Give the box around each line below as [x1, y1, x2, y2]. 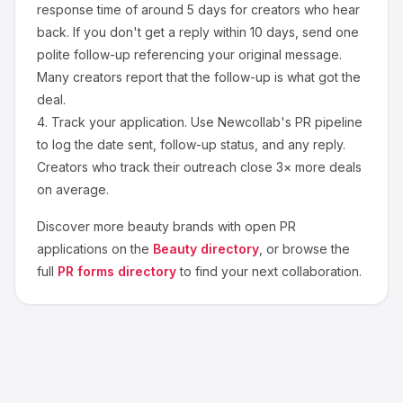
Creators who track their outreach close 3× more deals [37, 159, 362, 175]
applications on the [37, 241, 149, 256]
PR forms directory [58, 264, 176, 279]
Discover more [37, 219, 128, 234]
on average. [37, 182, 109, 197]
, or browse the [259, 241, 350, 256]
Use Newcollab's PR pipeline [187, 114, 363, 130]
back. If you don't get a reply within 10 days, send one [37, 24, 359, 40]
